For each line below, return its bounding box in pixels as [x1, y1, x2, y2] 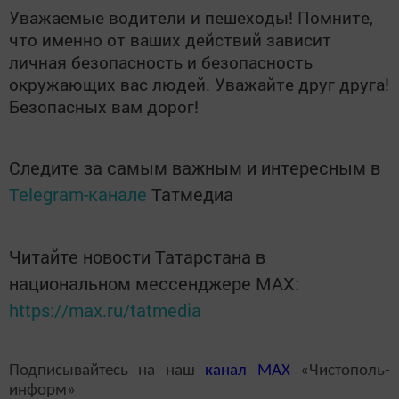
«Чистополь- [289, 362, 391, 379]
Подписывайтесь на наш [9, 362, 206, 379]
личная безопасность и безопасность [9, 50, 313, 73]
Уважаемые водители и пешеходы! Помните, [9, 5, 373, 28]
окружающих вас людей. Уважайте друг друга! [9, 72, 389, 95]
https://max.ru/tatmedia [9, 297, 201, 322]
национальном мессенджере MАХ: [9, 271, 299, 295]
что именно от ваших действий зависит [9, 28, 331, 51]
